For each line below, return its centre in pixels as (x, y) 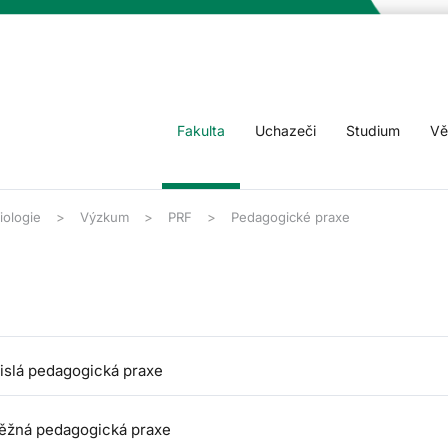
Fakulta (201, 130)
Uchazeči (285, 130)
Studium (373, 130)
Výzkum (104, 217)
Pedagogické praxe (290, 217)
